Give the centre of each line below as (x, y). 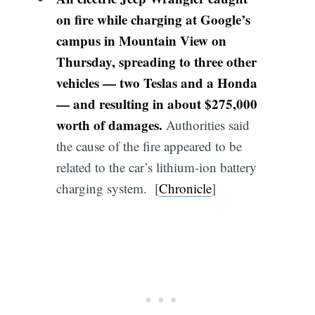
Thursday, (85, 61)
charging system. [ (107, 188)
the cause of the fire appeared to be (149, 146)
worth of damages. (109, 124)
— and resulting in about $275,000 (156, 103)
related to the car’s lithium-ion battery (156, 167)
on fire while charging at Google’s (153, 19)
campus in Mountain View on (141, 40)
